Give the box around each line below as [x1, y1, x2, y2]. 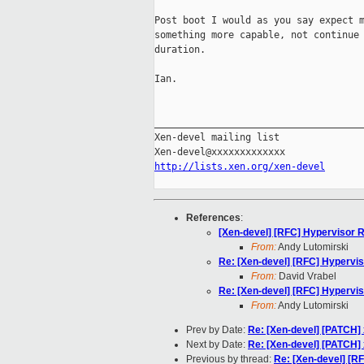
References [186, 212, 240, 224]
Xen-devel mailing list [154, 132, 279, 144]
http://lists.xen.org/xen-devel [154, 161, 325, 173]
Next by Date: [186, 339, 248, 351]
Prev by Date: [186, 324, 248, 336]
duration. [154, 44, 206, 56]
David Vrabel [276, 271, 336, 283]
